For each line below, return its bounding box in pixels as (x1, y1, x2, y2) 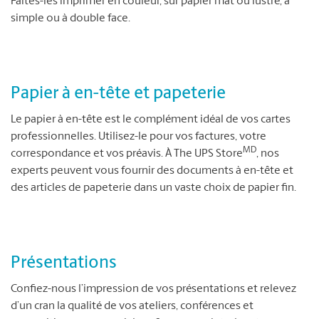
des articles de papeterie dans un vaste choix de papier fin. (11, 182, 296, 194)
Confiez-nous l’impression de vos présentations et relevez (11, 283, 296, 295)
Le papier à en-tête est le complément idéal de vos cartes (11, 114, 291, 125)
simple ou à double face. (11, 13, 130, 24)
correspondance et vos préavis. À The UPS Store (11, 148, 243, 159)
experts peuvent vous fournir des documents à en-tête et (11, 165, 293, 177)
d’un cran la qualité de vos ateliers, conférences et (11, 300, 253, 312)
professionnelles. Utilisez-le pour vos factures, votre (11, 131, 266, 142)
